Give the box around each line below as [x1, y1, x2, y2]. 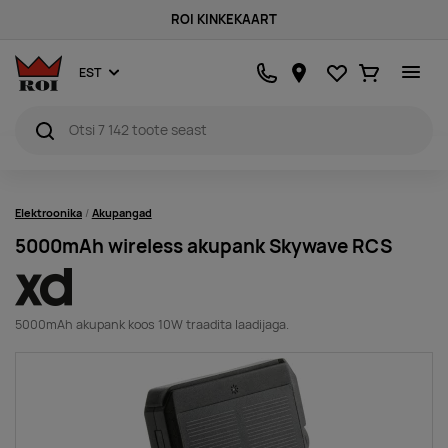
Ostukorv [368, 57, 432, 76]
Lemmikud [336, 57, 406, 76]
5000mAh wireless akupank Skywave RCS [15, 234, 392, 259]
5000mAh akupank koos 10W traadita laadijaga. [15, 316, 289, 333]
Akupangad [91, 206, 152, 220]
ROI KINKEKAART [171, 11, 277, 28]
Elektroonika [15, 206, 82, 220]
